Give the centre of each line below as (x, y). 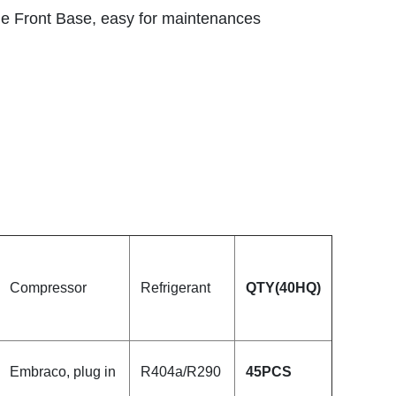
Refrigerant (175, 288)
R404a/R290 (181, 372)
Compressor (48, 288)
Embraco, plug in (63, 372)
